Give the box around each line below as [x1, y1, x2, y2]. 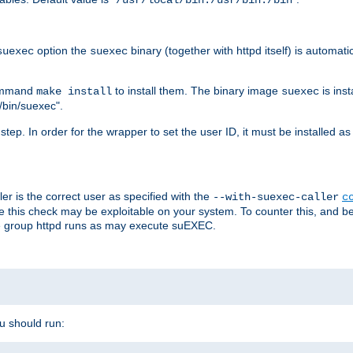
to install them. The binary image [112, 84, 281, 97]
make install [36, 84, 112, 98]
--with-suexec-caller [213, 190, 339, 203]
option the [34, 43, 90, 57]
